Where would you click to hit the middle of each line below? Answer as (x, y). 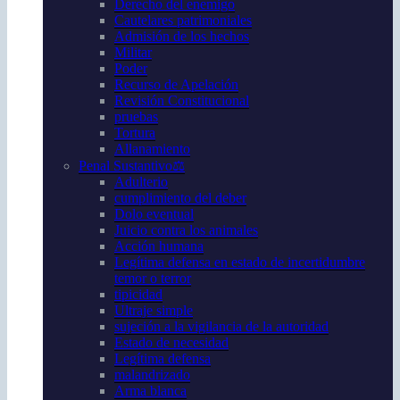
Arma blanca (150, 391)
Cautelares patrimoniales (183, 20)
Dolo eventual (154, 214)
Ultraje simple (154, 310)
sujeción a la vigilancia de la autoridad (221, 326)
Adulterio (141, 182)
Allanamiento (152, 149)
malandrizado (152, 375)
